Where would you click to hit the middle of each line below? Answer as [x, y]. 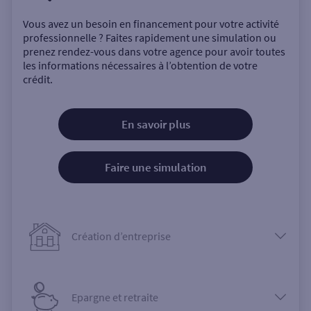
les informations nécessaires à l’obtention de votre [140, 66]
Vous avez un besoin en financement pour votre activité [151, 24]
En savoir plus [155, 125]
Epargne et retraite [115, 297]
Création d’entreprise [121, 236]
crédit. [38, 79]
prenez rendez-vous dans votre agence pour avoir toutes [154, 52]
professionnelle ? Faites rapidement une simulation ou [150, 38]
